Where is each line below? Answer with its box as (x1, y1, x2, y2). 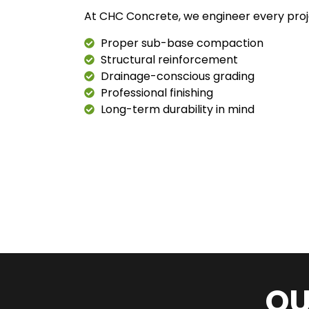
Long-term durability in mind (100, 101, 255, 117)
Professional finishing (100, 84, 213, 101)
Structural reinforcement (100, 51, 238, 68)
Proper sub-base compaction (100, 34, 263, 51)
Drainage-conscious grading (100, 68, 255, 84)
